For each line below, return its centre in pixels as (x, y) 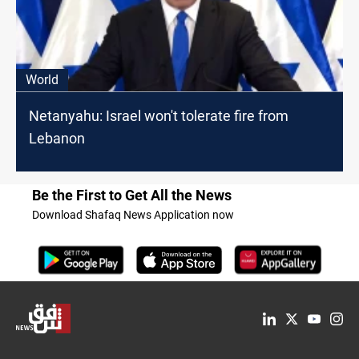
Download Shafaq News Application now (133, 214)
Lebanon (57, 138)
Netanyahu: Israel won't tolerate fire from (159, 115)
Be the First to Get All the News (132, 195)
